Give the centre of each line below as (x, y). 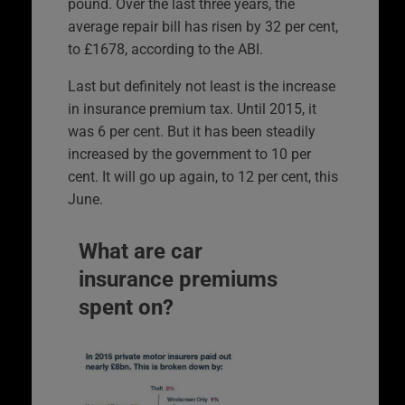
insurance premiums (178, 279)
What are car (141, 251)
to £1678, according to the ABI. (165, 49)
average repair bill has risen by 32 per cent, (203, 26)
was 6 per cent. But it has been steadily (192, 131)
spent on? (126, 307)
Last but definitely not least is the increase (202, 86)
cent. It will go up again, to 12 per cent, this (203, 176)
